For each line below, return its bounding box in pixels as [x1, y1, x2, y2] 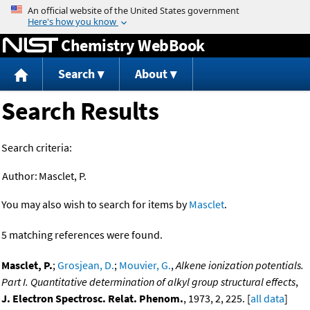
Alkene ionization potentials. [176, 258, 304, 273]
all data [250, 291, 284, 306]
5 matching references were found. [1, 228, 163, 242]
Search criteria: [1, 140, 72, 155]
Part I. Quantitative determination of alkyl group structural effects [1, 275, 295, 289]
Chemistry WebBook [61, 34, 205, 56]
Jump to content [116, 3, 194, 17]
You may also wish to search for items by [1, 197, 189, 212]
